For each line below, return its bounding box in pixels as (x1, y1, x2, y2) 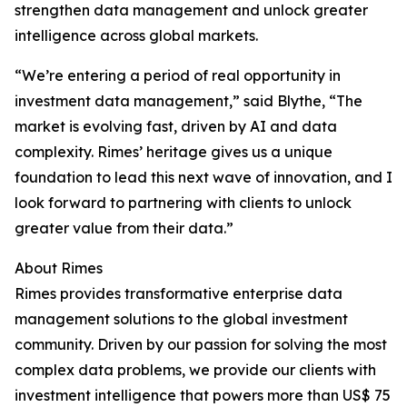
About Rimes (15, 259, 103, 277)
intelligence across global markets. (15, 26, 258, 45)
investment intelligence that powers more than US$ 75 (15, 386, 391, 404)
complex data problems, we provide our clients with (15, 361, 376, 379)
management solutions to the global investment (15, 310, 348, 328)
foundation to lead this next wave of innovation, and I (15, 168, 392, 186)
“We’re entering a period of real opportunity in (15, 66, 341, 84)
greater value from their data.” (15, 219, 233, 237)
